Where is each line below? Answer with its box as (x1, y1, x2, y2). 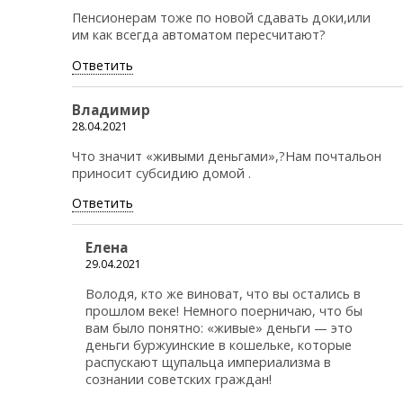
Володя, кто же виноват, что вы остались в (85, 284, 361, 302)
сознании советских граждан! (85, 370, 272, 388)
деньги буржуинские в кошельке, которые (85, 336, 352, 354)
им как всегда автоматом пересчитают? (72, 26, 326, 44)
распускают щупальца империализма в (85, 353, 331, 371)
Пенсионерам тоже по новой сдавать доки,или (72, 9, 371, 27)
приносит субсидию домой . (72, 164, 251, 182)
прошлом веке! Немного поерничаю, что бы (85, 301, 363, 319)
